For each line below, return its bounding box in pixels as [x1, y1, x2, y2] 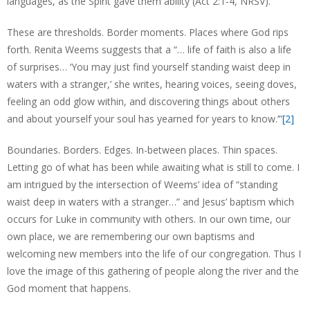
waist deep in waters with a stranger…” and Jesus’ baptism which [7, 195, 294, 208]
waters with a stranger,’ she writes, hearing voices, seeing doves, [7, 77, 297, 91]
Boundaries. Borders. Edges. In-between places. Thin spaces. [7, 143, 277, 156]
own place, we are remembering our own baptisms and [7, 230, 255, 243]
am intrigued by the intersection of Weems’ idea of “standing [7, 178, 277, 191]
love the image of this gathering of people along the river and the [7, 264, 299, 277]
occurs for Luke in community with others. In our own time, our [7, 212, 291, 226]
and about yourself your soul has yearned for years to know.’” [7, 112, 282, 125]
